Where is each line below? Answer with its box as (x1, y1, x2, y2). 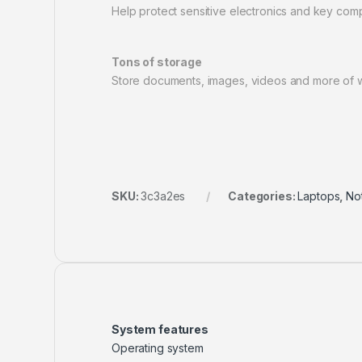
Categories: (228, 189, 298, 204)
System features (112, 322, 208, 337)
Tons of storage (112, 55, 202, 69)
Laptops (297, 189, 340, 204)
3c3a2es (141, 189, 186, 204)
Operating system (112, 341, 204, 356)
